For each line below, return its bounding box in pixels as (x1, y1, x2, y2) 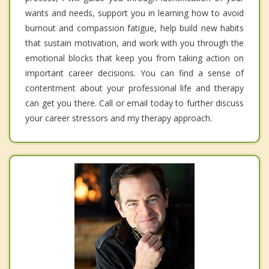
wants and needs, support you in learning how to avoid (25, 7, 244, 19)
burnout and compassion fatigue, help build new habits (25, 22, 244, 34)
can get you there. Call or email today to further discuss (25, 97, 244, 109)
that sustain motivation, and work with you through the (25, 37, 244, 49)
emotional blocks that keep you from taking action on (25, 52, 244, 64)
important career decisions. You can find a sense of (25, 67, 244, 79)
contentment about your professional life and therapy (25, 82, 244, 94)
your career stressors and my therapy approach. (25, 112, 212, 124)
